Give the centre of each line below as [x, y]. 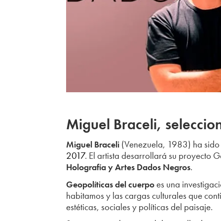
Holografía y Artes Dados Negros [129, 167]
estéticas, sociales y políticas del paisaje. [140, 207]
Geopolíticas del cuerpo [110, 184]
